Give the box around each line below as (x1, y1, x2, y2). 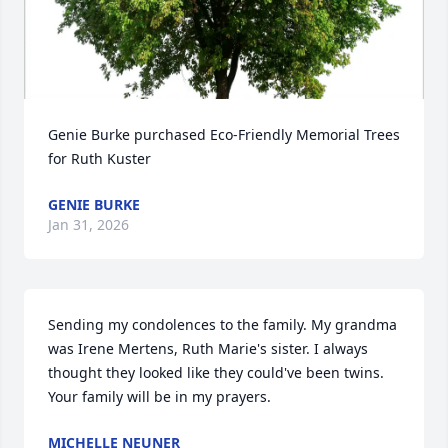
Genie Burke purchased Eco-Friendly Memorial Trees (48, 125, 400, 144)
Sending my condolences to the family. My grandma (48, 315, 397, 334)
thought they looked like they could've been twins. (48, 363, 384, 382)
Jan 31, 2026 (48, 215, 129, 234)
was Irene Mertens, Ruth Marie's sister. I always (48, 339, 368, 358)
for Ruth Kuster (48, 149, 151, 168)
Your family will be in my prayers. (48, 387, 271, 406)
